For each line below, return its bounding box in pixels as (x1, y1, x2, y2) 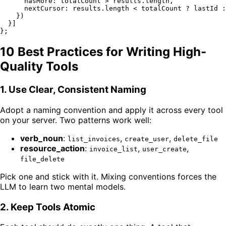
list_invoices (68, 135, 120, 143)
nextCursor (24, 4, 65, 12)
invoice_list (89, 145, 138, 153)
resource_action (20, 143, 85, 154)
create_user (125, 135, 169, 143)
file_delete (20, 155, 65, 163)
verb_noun (20, 133, 63, 144)
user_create (142, 145, 187, 153)
